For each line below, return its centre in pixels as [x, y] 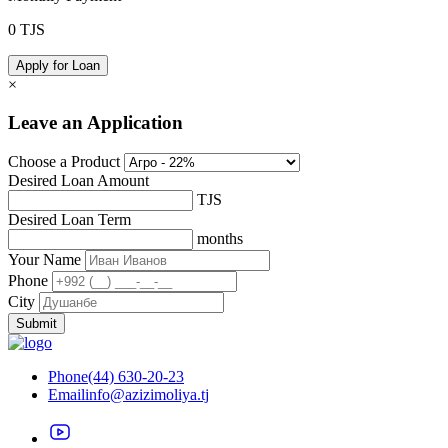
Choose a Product [64, 162]
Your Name [44, 260]
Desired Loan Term [69, 220]
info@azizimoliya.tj [147, 395]
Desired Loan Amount [78, 181]
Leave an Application [95, 123]
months [220, 239]
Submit [36, 324]
